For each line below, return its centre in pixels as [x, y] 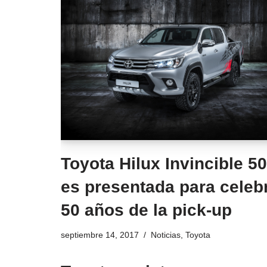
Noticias [166, 235]
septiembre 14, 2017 [100, 235]
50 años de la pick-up [146, 210]
